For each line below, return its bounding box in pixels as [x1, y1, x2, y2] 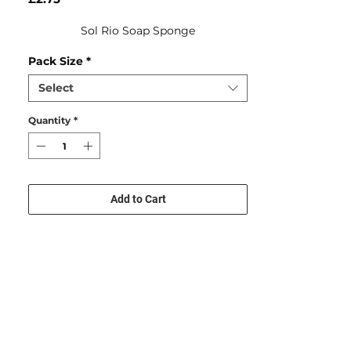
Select [38, 81, 74, 96]
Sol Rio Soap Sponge [81, 24, 195, 38]
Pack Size [28, 54, 83, 69]
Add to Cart [110, 193, 166, 206]
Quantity [28, 114, 71, 127]
